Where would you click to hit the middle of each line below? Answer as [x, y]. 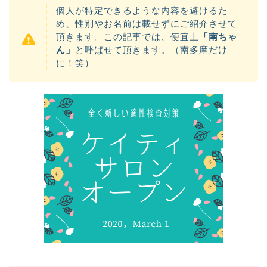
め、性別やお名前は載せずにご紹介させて [147, 23]
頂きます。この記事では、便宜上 [128, 36]
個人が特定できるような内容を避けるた [142, 10]
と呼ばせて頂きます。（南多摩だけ [151, 49]
